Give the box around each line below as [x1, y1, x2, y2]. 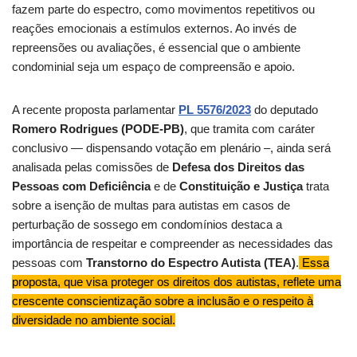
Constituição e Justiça [179, 179, 303, 193]
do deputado [251, 103, 318, 116]
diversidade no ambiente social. [12, 313, 175, 327]
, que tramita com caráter [184, 122, 315, 135]
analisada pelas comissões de [12, 160, 169, 174]
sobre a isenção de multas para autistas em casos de [12, 198, 290, 212]
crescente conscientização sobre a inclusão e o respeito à [12, 294, 313, 308]
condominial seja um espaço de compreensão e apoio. [12, 60, 295, 73]
